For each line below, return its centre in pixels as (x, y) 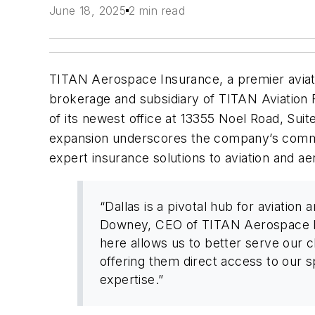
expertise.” (132, 279)
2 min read (157, 11)
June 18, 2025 (88, 11)
